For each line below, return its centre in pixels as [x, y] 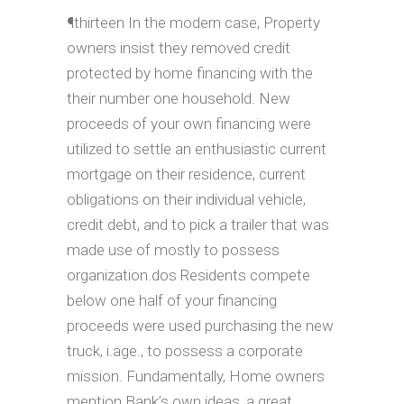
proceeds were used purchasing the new [200, 326]
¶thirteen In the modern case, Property [193, 23]
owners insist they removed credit [179, 48]
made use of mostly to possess [173, 250]
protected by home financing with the [190, 73]
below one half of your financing [172, 300]
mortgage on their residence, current [186, 174]
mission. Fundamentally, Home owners [196, 376]
